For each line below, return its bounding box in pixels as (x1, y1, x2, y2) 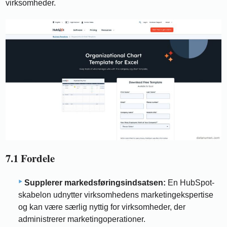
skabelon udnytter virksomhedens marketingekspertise (18, 190, 213, 199)
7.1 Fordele (6, 150, 55, 166)
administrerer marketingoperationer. (18, 214, 145, 223)
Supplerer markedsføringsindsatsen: (24, 178, 166, 187)
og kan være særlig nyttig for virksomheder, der (18, 202, 185, 211)
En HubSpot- (166, 178, 214, 187)
